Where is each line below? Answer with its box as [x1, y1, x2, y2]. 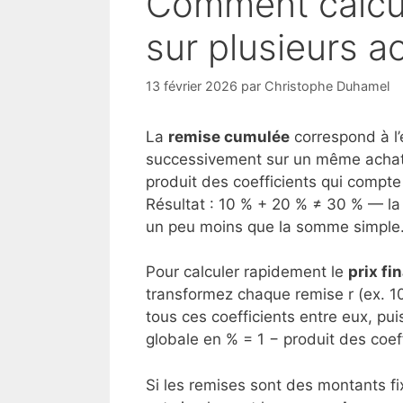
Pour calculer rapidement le [146, 263, 348, 282]
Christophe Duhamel [264, 77, 390, 94]
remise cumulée [168, 127, 290, 146]
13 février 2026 [146, 77, 237, 94]
